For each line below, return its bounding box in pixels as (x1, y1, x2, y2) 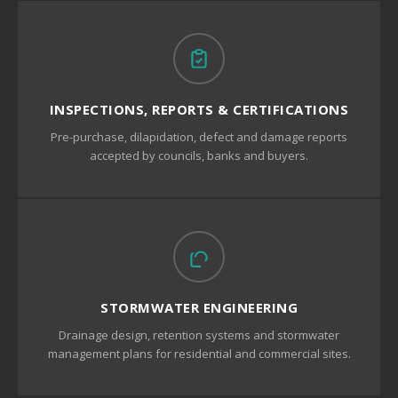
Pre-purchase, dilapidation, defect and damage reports (51, 129, 347, 145)
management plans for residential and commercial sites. (47, 346, 351, 362)
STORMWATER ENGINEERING (100, 298, 298, 316)
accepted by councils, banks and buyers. (90, 147, 308, 163)
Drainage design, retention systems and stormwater (59, 327, 339, 343)
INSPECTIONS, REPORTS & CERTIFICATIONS (49, 100, 349, 118)
